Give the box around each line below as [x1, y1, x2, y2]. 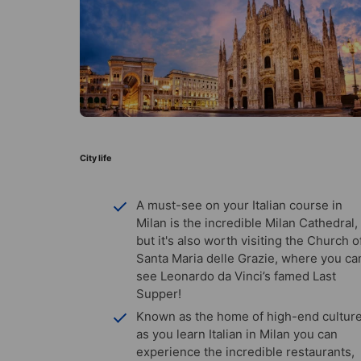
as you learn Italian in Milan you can [136, 326, 338, 342]
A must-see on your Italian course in [136, 197, 342, 213]
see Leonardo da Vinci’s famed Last [136, 268, 336, 284]
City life [80, 152, 111, 164]
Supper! [136, 285, 181, 301]
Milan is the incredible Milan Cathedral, [136, 214, 358, 230]
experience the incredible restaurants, [136, 343, 355, 359]
